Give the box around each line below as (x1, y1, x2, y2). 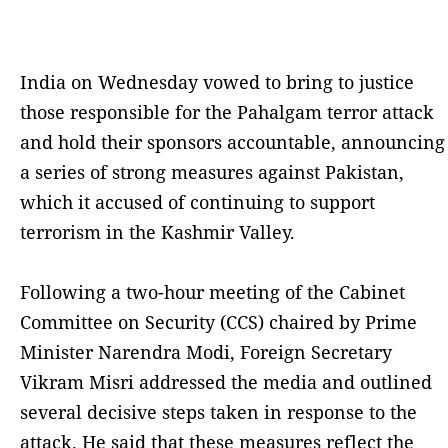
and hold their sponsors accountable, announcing (20, 129, 445, 154)
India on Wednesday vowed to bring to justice (20, 69, 414, 94)
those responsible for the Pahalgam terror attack (20, 99, 434, 124)
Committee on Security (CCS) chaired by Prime (20, 309, 417, 334)
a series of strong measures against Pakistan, (20, 159, 404, 184)
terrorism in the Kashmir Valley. (20, 219, 295, 244)
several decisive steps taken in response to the (20, 399, 417, 424)
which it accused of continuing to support (20, 189, 375, 214)
